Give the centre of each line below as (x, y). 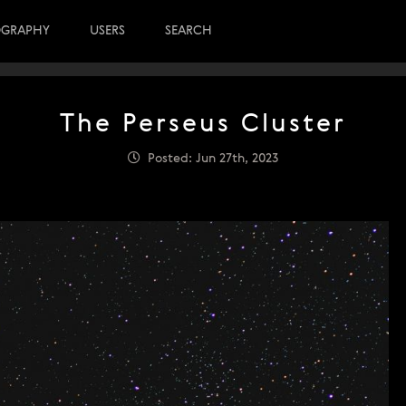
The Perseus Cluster (203, 125)
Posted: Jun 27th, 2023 (209, 159)
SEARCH (188, 31)
